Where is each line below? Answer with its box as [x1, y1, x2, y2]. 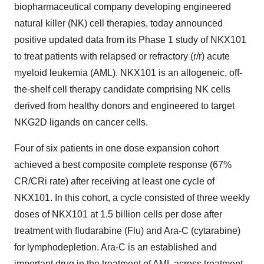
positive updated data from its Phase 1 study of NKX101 [14, 35, 246, 45]
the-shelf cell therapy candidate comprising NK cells [14, 84, 230, 94]
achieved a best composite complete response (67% [14, 160, 232, 170]
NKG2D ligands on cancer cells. [14, 117, 148, 127]
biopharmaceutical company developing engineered [14, 2, 231, 12]
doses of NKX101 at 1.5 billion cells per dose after [14, 209, 222, 219]
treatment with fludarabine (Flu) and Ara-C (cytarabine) [14, 226, 240, 236]
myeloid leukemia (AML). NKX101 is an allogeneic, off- [14, 68, 242, 78]
